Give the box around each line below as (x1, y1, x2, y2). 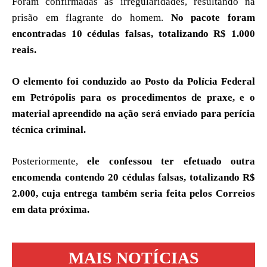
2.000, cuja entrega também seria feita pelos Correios (12, 187, 255, 199)
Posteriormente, (12, 155, 88, 167)
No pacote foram (170, 11, 256, 23)
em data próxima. (12, 203, 89, 215)
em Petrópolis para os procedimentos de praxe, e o (12, 91, 255, 103)
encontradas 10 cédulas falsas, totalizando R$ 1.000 (12, 27, 255, 39)
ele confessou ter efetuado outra (87, 155, 256, 167)
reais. (12, 44, 36, 55)
